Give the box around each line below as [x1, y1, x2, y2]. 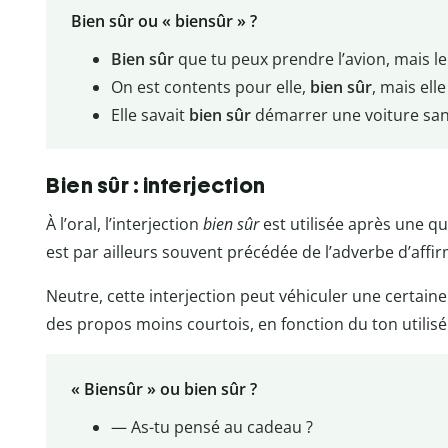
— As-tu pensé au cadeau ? [110, 415, 313, 438]
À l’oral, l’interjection [46, 213, 203, 236]
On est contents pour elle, [110, 76, 310, 99]
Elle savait [110, 104, 185, 127]
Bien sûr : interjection [46, 172, 266, 200]
